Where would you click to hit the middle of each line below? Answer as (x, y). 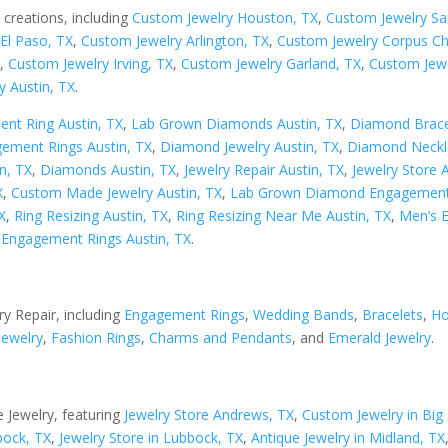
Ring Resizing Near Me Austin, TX (284, 215)
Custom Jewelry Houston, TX (225, 17)
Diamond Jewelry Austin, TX (250, 146)
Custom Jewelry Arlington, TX (175, 40)
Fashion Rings (96, 338)
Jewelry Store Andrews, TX (209, 414)
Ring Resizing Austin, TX (91, 215)
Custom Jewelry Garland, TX (271, 63)
